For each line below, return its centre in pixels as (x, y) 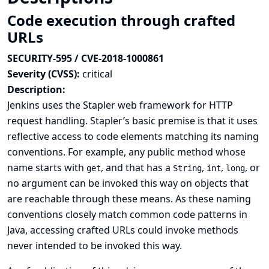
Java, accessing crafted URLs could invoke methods (123, 230)
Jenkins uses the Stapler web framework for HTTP (120, 105)
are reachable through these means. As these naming (129, 199)
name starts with (47, 168)
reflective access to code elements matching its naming (133, 136)
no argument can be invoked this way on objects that (128, 183)
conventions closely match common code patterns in (127, 214)
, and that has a (137, 168)
